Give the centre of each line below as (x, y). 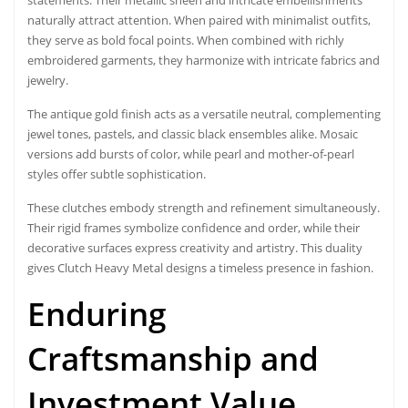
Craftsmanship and (173, 358)
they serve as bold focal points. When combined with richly (186, 40)
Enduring (97, 313)
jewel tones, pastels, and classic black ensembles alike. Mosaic (193, 133)
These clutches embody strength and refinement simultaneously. (204, 207)
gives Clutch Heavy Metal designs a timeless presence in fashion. (200, 267)
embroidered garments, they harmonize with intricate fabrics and (204, 60)
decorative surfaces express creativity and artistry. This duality (195, 247)
